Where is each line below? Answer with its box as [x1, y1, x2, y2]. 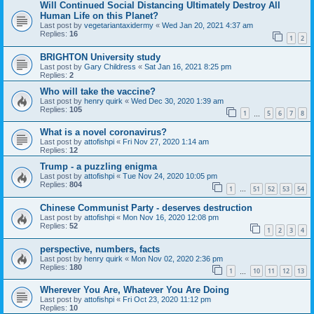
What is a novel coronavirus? [40, 127, 167, 138]
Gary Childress [84, 62, 136, 71]
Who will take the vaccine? [40, 86, 156, 97]
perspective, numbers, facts [40, 243, 160, 254]
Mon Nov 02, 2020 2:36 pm [131, 254, 223, 263]
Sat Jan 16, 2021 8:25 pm [144, 62, 231, 71]
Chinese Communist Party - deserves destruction [40, 202, 252, 213]
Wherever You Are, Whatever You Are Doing [40, 285, 229, 296]
